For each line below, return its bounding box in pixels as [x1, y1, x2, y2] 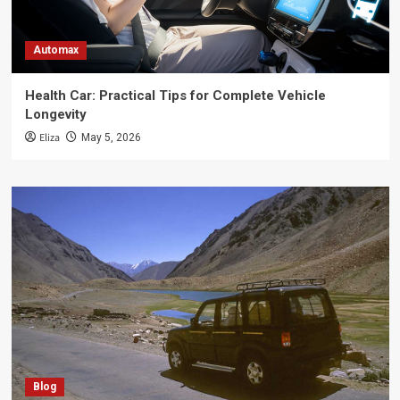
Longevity [24, 106, 87, 122]
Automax [32, 44, 79, 56]
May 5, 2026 [80, 131, 141, 144]
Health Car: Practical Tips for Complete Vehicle [24, 87, 326, 104]
